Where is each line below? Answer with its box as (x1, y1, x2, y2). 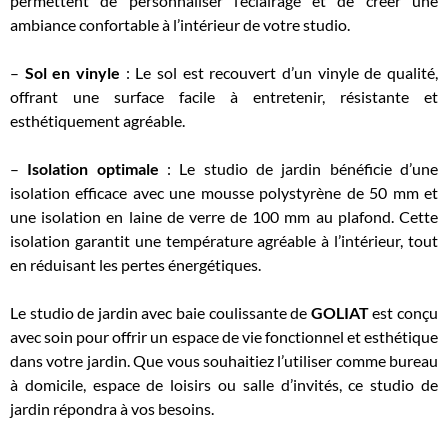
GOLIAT (310, 303, 369, 322)
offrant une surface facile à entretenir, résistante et (10, 87, 438, 106)
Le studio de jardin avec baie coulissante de (10, 303, 311, 322)
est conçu (368, 303, 439, 322)
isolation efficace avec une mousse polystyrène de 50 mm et (10, 183, 438, 202)
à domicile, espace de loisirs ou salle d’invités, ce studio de (10, 375, 438, 394)
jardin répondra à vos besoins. (10, 399, 214, 418)
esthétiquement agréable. (10, 111, 185, 130)
